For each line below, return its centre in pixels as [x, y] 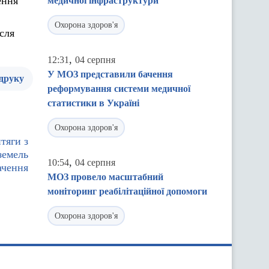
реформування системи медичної [119, 89]
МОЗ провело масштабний [105, 177]
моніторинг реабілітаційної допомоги [127, 191]
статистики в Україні [93, 103]
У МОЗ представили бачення [110, 74]
